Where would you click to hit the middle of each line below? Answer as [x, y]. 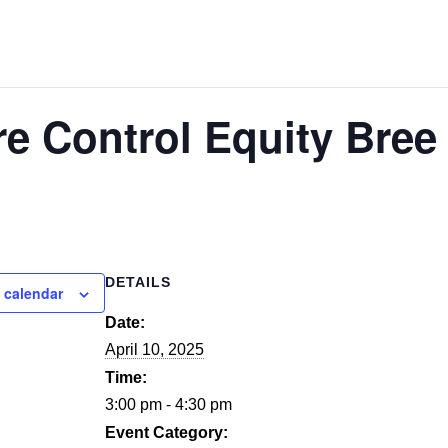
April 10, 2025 [154, 350]
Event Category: [166, 433]
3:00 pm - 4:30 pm [168, 405]
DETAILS [138, 282]
